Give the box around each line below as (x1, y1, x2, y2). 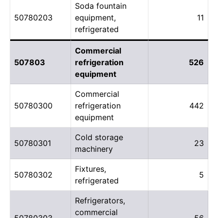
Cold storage (75, 132, 123, 142)
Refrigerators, (75, 195, 125, 205)
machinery (75, 144, 113, 154)
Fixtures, (75, 163, 106, 174)
